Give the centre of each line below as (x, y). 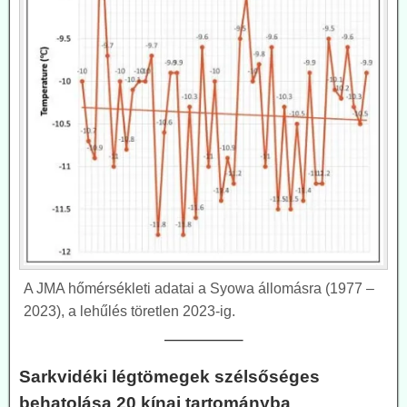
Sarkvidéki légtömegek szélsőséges (169, 376)
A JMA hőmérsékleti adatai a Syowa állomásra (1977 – (199, 288)
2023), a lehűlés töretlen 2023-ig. (129, 311)
